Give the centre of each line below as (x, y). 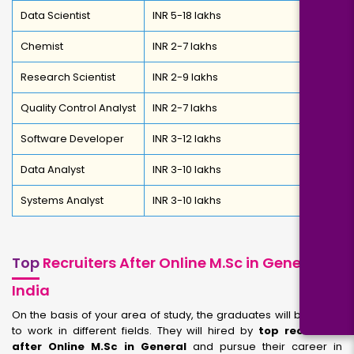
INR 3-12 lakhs (187, 139)
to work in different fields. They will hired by (136, 331)
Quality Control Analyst (78, 108)
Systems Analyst (62, 200)
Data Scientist (55, 15)
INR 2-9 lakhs (185, 77)
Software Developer (72, 139)
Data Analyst (53, 169)
